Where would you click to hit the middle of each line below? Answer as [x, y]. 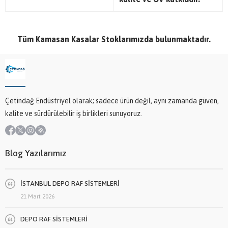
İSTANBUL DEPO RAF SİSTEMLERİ [70, 183]
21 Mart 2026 [37, 196]
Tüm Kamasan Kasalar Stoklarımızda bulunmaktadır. [114, 39]
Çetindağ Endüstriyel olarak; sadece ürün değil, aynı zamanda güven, [112, 101]
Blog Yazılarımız [36, 153]
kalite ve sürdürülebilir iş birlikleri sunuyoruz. [74, 113]
